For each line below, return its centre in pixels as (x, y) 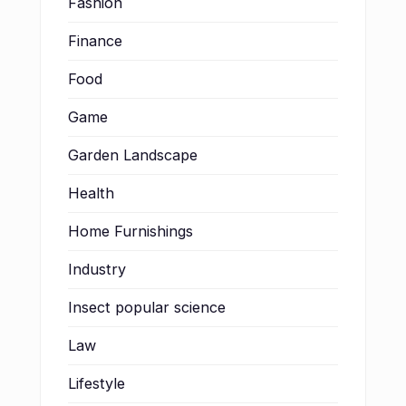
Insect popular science (147, 307)
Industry (97, 269)
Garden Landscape (133, 155)
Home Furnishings (130, 231)
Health (91, 193)
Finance (95, 40)
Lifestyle (97, 383)
